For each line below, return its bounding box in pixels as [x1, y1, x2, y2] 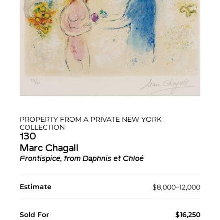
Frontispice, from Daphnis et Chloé [20, 155, 144, 164]
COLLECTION [20, 123, 65, 132]
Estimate [20, 182, 52, 192]
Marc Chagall [20, 144, 79, 154]
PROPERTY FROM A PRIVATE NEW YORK [20, 115, 162, 124]
